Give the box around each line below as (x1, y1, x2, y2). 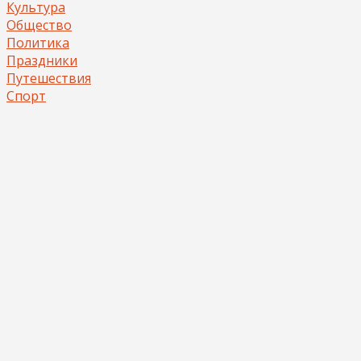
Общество (6, 16, 72, 34)
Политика (6, 34, 69, 52)
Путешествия (6, 69, 91, 87)
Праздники (6, 52, 77, 69)
